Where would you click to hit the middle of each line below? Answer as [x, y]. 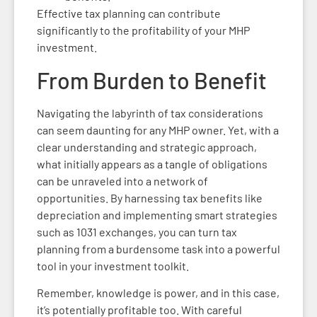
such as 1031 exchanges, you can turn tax [137, 231]
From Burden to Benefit [152, 80]
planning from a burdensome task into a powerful [158, 248]
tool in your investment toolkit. [113, 265]
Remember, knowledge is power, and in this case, [158, 293]
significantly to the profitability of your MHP [143, 30]
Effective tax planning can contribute [129, 13]
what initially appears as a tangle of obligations [152, 163]
